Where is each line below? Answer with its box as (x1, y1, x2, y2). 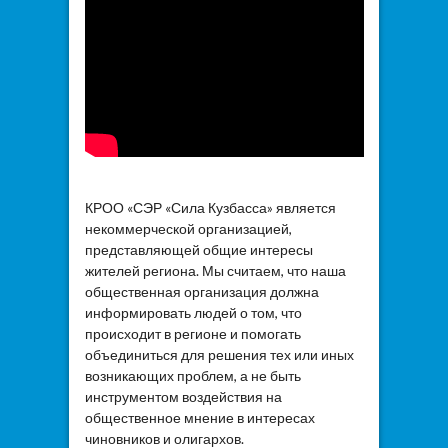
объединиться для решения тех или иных (84, 346, 354, 364)
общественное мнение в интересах (84, 409, 315, 427)
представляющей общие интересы (84, 241, 313, 259)
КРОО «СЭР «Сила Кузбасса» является (84, 199, 336, 217)
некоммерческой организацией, (84, 220, 292, 238)
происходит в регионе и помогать (84, 325, 301, 343)
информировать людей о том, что (84, 304, 302, 322)
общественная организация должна (84, 283, 319, 301)
